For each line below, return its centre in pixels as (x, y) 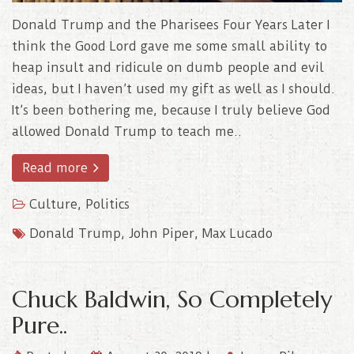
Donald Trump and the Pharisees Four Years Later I (171, 24)
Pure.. (40, 325)
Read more (57, 168)
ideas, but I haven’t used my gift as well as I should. (173, 88)
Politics (107, 204)
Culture (53, 204)
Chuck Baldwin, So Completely (172, 299)
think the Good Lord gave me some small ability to (169, 46)
